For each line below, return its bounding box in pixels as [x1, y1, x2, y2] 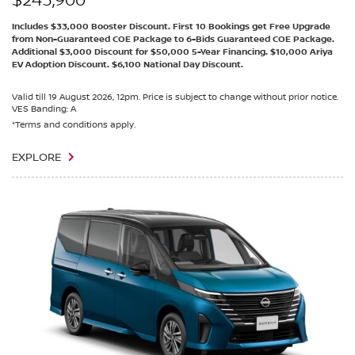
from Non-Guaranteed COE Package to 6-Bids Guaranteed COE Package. [12, 34, 334, 46]
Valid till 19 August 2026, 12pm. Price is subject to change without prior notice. [12, 92, 338, 103]
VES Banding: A [12, 104, 76, 115]
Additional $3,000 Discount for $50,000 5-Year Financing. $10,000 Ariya [12, 47, 333, 59]
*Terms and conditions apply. [12, 120, 136, 131]
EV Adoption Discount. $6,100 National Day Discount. [12, 59, 243, 71]
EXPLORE [12, 151, 61, 165]
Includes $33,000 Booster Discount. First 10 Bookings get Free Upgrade [12, 21, 330, 33]
